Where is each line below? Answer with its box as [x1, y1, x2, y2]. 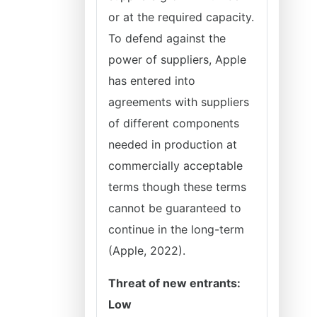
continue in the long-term [108, 222, 244, 236]
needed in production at [108, 137, 237, 151]
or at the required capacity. [108, 10, 254, 24]
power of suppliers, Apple [108, 52, 246, 67]
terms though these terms [108, 180, 246, 194]
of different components [108, 116, 239, 130]
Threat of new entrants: [108, 276, 241, 290]
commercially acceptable [108, 158, 243, 173]
